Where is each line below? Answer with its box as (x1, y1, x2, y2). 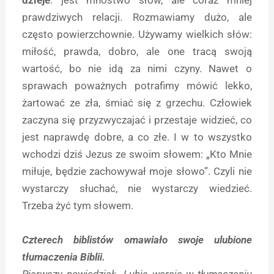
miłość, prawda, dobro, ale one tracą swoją (22, 45, 252, 58)
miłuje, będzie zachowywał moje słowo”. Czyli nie (22, 165, 252, 178)
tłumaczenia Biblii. (22, 250, 108, 263)
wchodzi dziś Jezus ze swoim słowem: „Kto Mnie (22, 148, 252, 161)
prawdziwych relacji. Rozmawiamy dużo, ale (22, 11, 252, 24)
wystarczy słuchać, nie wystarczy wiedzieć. (22, 182, 252, 195)
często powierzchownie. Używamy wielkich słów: (22, 28, 252, 41)
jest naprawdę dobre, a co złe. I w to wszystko (22, 131, 252, 144)
